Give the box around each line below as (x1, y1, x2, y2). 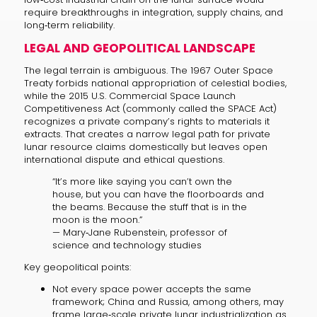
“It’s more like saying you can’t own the (52, 174, 232, 188)
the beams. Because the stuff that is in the (52, 200, 247, 214)
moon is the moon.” (52, 212, 142, 226)
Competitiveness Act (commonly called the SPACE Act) (23, 101, 277, 115)
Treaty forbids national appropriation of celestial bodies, (23, 76, 287, 90)
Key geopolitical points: (23, 260, 131, 274)
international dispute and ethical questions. (23, 152, 224, 166)
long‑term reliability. (23, 18, 115, 32)
